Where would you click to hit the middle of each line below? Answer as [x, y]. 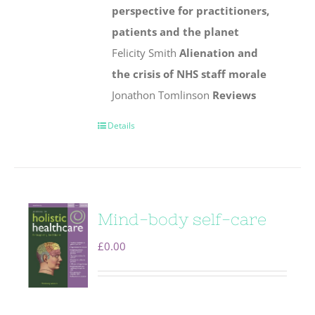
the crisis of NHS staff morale [189, 74]
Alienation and [219, 53]
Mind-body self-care [182, 219]
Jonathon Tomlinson [162, 95]
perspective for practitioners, [191, 11]
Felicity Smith [146, 53]
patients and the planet [176, 32]
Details [122, 126]
